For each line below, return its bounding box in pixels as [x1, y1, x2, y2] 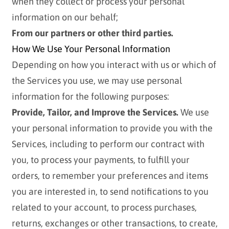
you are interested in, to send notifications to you [11, 186, 209, 197]
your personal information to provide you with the [11, 123, 213, 134]
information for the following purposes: [11, 91, 169, 102]
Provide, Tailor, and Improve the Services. [11, 107, 178, 118]
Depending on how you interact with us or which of [11, 59, 216, 71]
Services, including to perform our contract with [11, 139, 204, 150]
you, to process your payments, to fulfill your [11, 154, 190, 166]
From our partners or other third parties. [11, 28, 173, 39]
